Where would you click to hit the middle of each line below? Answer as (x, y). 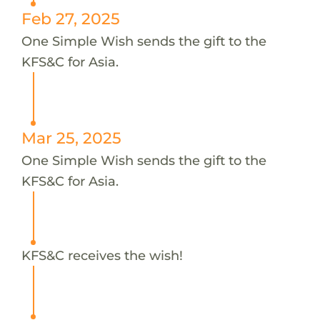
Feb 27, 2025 (70, 18)
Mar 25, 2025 (71, 137)
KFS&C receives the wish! (102, 255)
